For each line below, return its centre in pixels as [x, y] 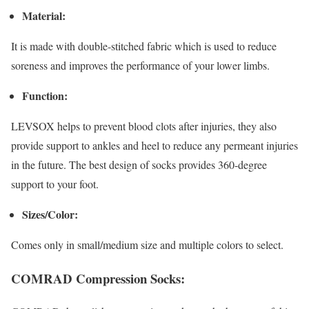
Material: [44, 15]
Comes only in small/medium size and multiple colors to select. [147, 244]
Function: [45, 95]
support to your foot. [55, 183]
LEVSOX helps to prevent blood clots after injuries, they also [144, 126]
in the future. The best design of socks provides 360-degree [139, 164]
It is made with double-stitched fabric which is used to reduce [144, 46]
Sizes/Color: [50, 214]
